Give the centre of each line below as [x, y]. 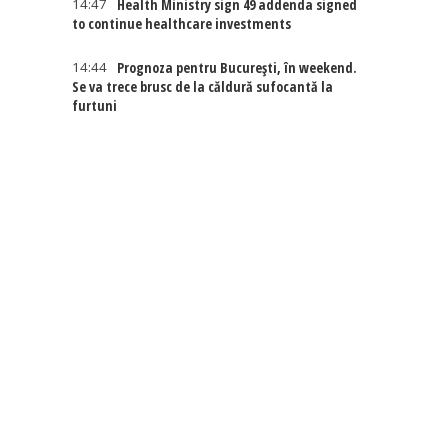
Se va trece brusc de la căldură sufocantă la [203, 86]
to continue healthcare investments [182, 23]
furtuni [95, 105]
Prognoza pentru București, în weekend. [237, 67]
